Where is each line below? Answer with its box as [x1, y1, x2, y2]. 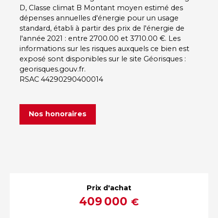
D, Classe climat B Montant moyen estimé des [19, 3, 183, 12]
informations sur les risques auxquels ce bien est [19, 44, 189, 53]
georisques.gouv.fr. [19, 64, 86, 73]
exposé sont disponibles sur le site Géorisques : [19, 54, 186, 63]
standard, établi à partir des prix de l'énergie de [19, 23, 184, 33]
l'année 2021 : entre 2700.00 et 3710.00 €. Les [19, 34, 181, 43]
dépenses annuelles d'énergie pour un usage [19, 13, 179, 22]
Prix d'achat [87, 183, 131, 192]
